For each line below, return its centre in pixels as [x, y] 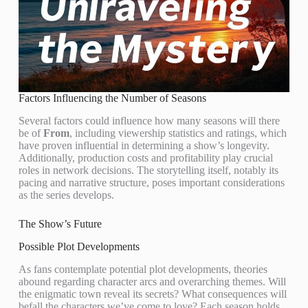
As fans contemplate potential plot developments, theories [143, 269]
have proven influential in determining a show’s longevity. [144, 145]
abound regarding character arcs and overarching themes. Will [152, 281]
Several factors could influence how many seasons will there [149, 120]
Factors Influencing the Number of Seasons [112, 98]
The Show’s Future [60, 223]
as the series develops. [66, 195]
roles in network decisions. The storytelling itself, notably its [148, 170]
